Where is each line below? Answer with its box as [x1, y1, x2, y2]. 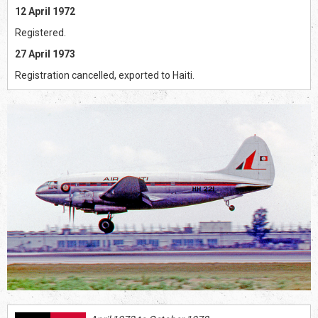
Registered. [15, 27, 66, 39]
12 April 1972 [15, 6, 75, 18]
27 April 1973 [15, 48, 75, 60]
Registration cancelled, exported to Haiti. [15, 70, 194, 82]
